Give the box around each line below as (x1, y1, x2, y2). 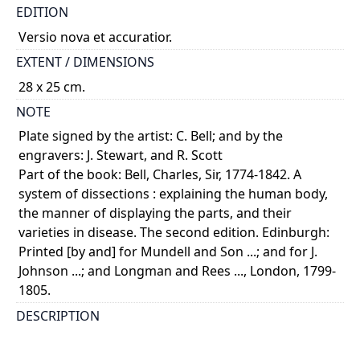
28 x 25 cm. (18, 77, 86, 96)
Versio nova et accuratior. (18, 27, 173, 46)
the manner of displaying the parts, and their (18, 204, 292, 223)
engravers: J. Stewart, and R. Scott (18, 146, 223, 165)
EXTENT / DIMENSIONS (16, 53, 154, 72)
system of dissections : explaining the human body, (18, 185, 329, 203)
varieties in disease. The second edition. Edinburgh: (18, 223, 330, 242)
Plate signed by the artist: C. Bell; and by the (18, 127, 284, 145)
